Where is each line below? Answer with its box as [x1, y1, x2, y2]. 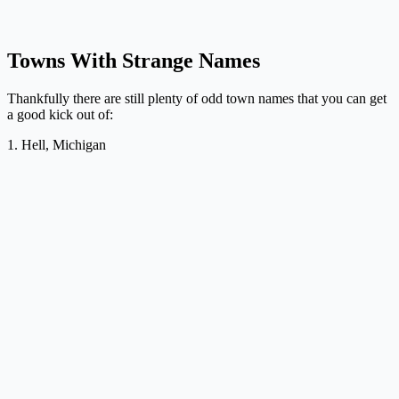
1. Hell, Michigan [7, 137, 106, 153]
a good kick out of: [7, 107, 113, 123]
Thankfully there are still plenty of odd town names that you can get [7, 91, 387, 107]
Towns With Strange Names [7, 49, 260, 73]
